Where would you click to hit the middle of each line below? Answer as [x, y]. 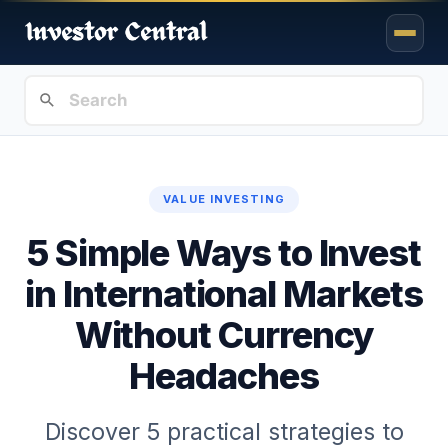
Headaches [224, 376]
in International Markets [224, 294]
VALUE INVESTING [224, 199]
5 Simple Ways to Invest [224, 253]
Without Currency [224, 335]
